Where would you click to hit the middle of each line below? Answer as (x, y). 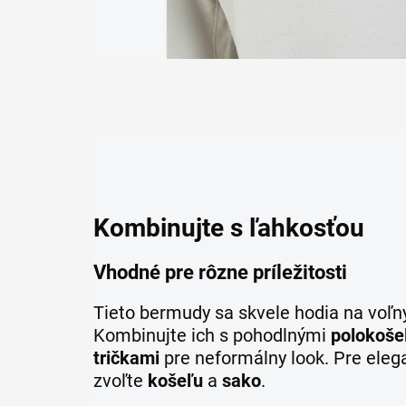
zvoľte (121, 381)
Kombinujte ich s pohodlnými (212, 336)
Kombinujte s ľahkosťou (229, 228)
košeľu (175, 381)
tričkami (126, 358)
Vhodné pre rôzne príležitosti (220, 273)
